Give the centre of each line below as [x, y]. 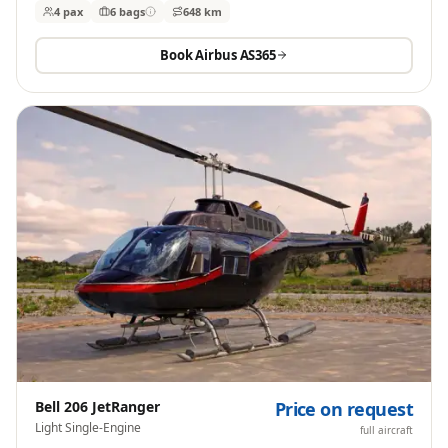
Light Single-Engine [88, 427]
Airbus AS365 [235, 55]
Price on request [343, 408]
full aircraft [386, 429]
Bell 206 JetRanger [97, 406]
